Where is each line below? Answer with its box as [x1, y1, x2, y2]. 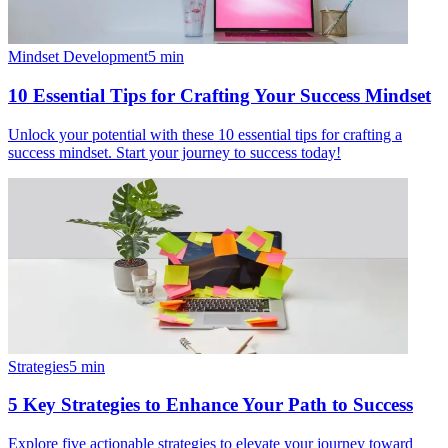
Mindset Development [8, 48, 148, 66]
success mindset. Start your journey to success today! [8, 143, 341, 161]
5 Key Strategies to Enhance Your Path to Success [8, 394, 413, 416]
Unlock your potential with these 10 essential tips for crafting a [8, 125, 402, 143]
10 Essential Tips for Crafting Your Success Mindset [8, 84, 431, 106]
